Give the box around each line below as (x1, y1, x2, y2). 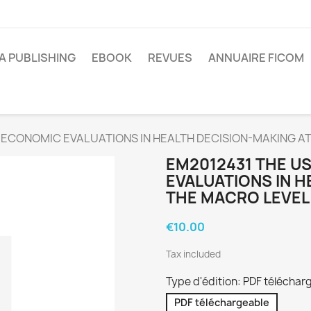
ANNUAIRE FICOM (208, 49, 304, 65)
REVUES (148, 49, 192, 65)
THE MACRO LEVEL (166, 187, 310, 209)
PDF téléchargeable (174, 296, 269, 310)
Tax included (166, 248, 221, 261)
